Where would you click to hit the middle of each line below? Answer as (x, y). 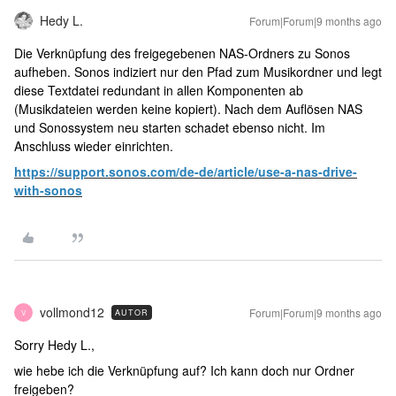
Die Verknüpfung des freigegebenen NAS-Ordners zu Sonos (182, 53)
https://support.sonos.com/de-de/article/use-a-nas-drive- (186, 171)
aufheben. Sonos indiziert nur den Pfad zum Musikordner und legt (198, 72)
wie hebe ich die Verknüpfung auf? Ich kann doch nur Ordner (184, 370)
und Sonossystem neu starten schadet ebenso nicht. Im (170, 127)
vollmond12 (72, 312)
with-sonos (48, 190)
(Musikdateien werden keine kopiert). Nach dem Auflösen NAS (188, 109)
